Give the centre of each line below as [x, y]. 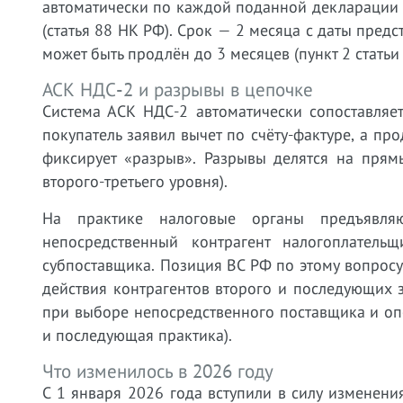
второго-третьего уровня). [135, 181]
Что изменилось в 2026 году [158, 371]
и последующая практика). [137, 335]
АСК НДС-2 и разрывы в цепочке [178, 90]
